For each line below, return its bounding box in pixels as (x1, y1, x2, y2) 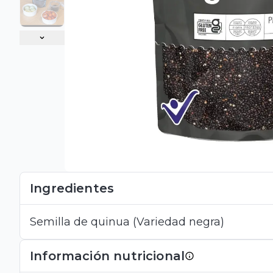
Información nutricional (30, 249, 185, 264)
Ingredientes (30, 181, 115, 196)
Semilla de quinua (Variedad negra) (30, 215, 224, 229)
